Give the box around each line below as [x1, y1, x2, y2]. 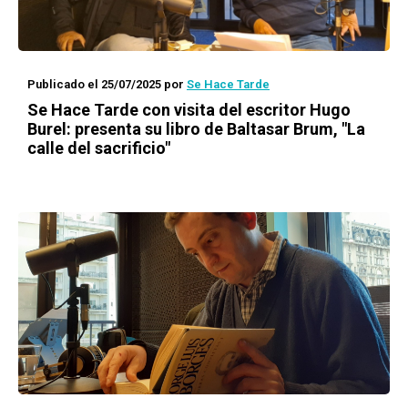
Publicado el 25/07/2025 [27, 77, 161, 91]
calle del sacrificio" [27, 138, 170, 158]
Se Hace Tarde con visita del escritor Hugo [27, 100, 351, 119]
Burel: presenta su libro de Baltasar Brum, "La [27, 119, 365, 138]
